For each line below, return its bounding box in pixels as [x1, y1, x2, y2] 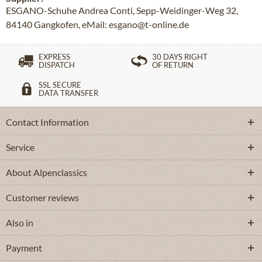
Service [6, 142, 35, 153]
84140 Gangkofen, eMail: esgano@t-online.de [6, 19, 189, 30]
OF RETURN [152, 60, 194, 70]
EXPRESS [39, 52, 70, 61]
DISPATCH [39, 60, 75, 70]
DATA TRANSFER [39, 88, 98, 98]
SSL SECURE [39, 80, 81, 89]
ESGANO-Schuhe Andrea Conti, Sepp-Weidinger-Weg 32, [6, 5, 238, 16]
